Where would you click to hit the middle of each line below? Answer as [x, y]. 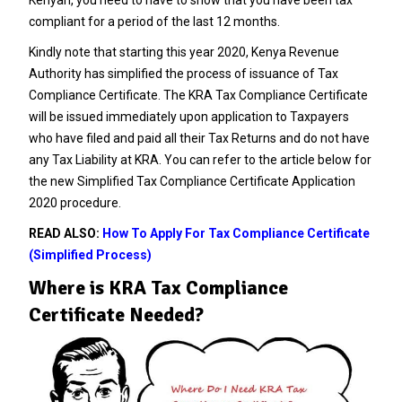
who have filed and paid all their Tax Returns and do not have [199, 138]
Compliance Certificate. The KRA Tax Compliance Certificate [198, 95]
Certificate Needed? [116, 314]
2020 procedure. [76, 202]
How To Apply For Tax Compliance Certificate [236, 233]
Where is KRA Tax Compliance [158, 287]
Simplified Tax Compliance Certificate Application [216, 181]
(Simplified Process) [90, 254]
